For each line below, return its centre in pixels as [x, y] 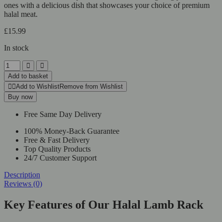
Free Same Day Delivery [63, 114]
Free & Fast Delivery [57, 140]
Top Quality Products [57, 149]
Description [22, 174]
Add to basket [28, 76]
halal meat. [21, 14]
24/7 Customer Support [60, 158]
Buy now [20, 97]
